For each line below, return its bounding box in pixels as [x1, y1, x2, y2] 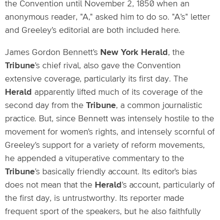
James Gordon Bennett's [5, 48, 100, 57]
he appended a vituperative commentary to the [5, 154, 184, 163]
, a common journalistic [116, 101, 202, 110]
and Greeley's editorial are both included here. [5, 26, 180, 35]
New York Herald [100, 48, 168, 57]
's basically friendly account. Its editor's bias [35, 167, 197, 176]
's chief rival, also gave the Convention [35, 61, 181, 70]
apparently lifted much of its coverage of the [32, 88, 203, 97]
